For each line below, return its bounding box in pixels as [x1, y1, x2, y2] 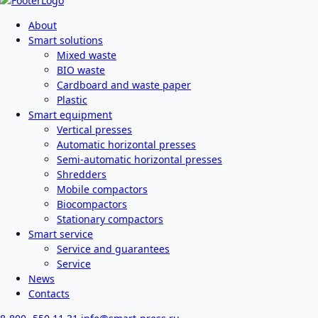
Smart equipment [28, 107, 112, 121]
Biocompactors [57, 197, 127, 211]
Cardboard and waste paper [57, 77, 191, 92]
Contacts [28, 286, 70, 300]
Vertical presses [57, 122, 132, 136]
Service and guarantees [57, 241, 170, 256]
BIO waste [57, 62, 105, 77]
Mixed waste [57, 48, 116, 62]
